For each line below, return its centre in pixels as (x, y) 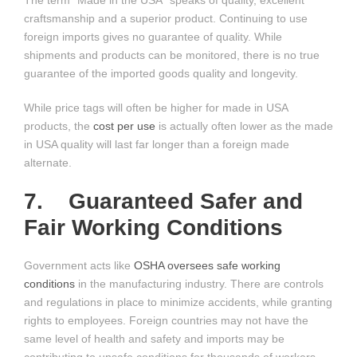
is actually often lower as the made (244, 126)
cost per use (124, 126)
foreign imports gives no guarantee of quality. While (153, 37)
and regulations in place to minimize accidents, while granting (178, 302)
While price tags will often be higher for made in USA (156, 108)
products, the (59, 126)
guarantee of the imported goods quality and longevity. (161, 73)
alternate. (48, 163)
